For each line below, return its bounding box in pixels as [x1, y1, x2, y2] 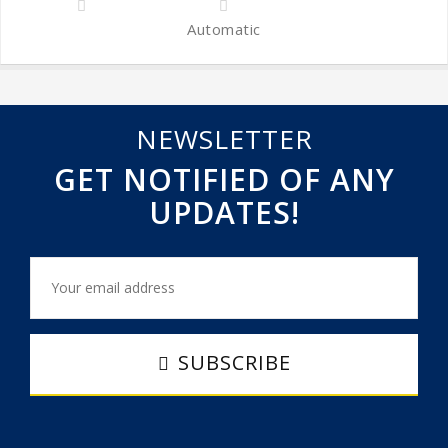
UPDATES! [148, 191, 300, 233]
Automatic [187, 18, 261, 39]
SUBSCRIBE [177, 348, 291, 376]
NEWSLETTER [135, 120, 313, 157]
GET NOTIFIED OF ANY [53, 158, 395, 200]
